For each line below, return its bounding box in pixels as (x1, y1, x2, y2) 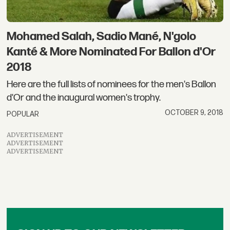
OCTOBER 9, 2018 (164, 108, 223, 117)
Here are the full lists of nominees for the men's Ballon (7, 79, 217, 91)
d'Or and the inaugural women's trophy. (7, 92, 161, 104)
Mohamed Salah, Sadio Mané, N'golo (7, 29, 197, 44)
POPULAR (7, 109, 40, 119)
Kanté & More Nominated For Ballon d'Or (7, 44, 216, 59)
